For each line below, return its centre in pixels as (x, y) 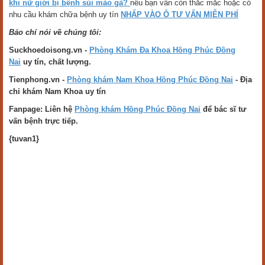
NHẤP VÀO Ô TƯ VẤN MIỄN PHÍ (180, 14)
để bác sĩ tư (223, 109)
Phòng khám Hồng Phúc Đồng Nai (138, 109)
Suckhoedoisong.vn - (49, 50)
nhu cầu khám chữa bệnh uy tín (65, 14)
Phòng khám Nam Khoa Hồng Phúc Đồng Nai (150, 80)
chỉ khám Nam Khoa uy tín (57, 91)
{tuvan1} (24, 139)
